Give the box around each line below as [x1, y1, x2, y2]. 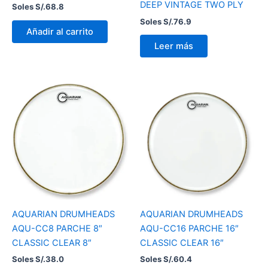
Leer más [154, 41, 193, 52]
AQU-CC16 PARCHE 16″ [140, 223, 239, 234]
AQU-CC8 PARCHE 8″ [12, 223, 102, 234]
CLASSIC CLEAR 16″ [140, 237, 224, 248]
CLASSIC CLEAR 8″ [12, 237, 92, 248]
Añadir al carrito [26, 26, 93, 37]
